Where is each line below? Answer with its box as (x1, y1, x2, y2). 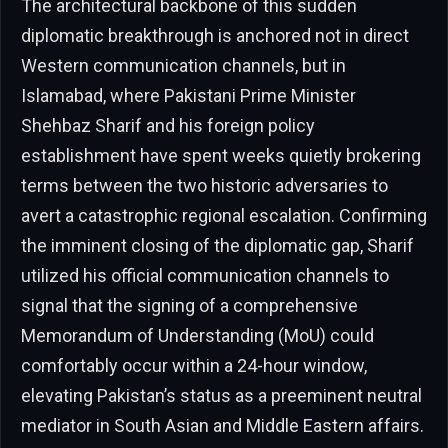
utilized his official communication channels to (21, 264, 389, 286)
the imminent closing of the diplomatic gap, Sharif (21, 234, 414, 256)
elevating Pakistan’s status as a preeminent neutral (21, 384, 422, 406)
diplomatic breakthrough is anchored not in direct (21, 24, 409, 46)
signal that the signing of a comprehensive (21, 294, 358, 316)
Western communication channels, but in (21, 54, 346, 76)
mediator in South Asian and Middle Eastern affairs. (21, 414, 424, 436)
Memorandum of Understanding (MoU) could (21, 324, 374, 346)
